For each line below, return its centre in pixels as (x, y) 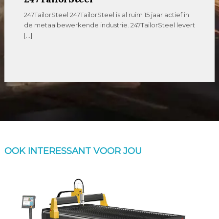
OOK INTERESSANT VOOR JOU (73, 151)
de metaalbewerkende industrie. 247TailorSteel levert (110, 25)
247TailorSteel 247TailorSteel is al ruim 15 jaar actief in (107, 15)
